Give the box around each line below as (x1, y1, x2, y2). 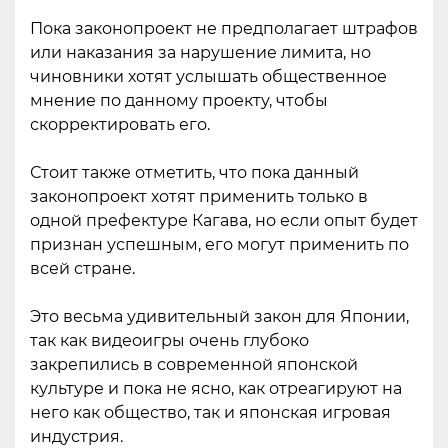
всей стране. (30, 259, 135, 279)
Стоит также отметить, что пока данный (30, 163, 359, 183)
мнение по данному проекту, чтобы (30, 91, 328, 111)
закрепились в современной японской (30, 355, 358, 375)
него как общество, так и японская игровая (30, 403, 391, 423)
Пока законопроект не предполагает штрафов (30, 19, 418, 39)
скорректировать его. (30, 115, 210, 135)
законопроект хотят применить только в (30, 187, 368, 207)
